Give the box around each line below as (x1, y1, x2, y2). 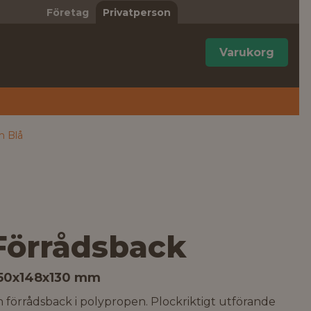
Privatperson (102, 6, 171, 19)
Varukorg (219, 46, 274, 59)
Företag (46, 6, 89, 19)
